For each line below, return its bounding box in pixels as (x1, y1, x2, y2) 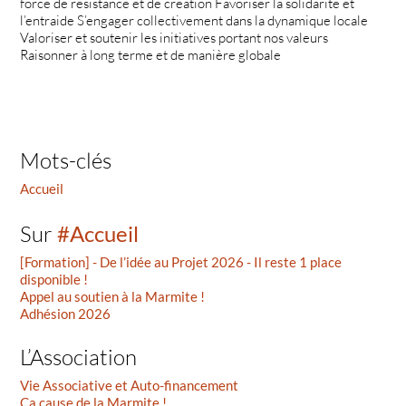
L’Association (20, 343, 138, 372)
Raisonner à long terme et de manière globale (20, 46, 282, 64)
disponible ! (20, 270, 89, 287)
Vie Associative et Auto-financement (20, 377, 239, 394)
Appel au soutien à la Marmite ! (20, 287, 206, 304)
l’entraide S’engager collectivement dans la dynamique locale (20, 12, 369, 30)
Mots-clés (20, 146, 112, 174)
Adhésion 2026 (20, 304, 111, 322)
